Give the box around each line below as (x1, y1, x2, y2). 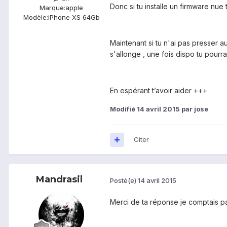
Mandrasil (36, 174, 83, 185)
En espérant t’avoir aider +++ (110, 86, 207, 95)
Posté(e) (110, 176, 138, 184)
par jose (180, 105, 208, 113)
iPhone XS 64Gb (48, 13, 100, 22)
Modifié (110, 105, 137, 113)
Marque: (40, 4, 65, 12)
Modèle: (23, 13, 48, 22)
